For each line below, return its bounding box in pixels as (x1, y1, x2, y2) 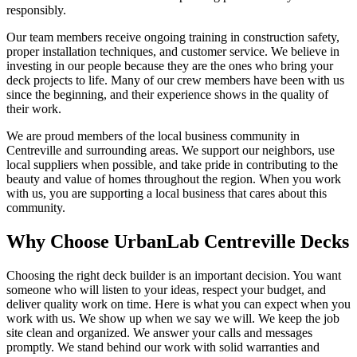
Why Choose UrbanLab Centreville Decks (6, 230, 349, 252)
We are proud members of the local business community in (6, 129, 300, 143)
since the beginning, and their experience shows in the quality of (6, 88, 328, 102)
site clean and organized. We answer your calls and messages (6, 325, 312, 339)
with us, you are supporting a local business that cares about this (6, 186, 327, 201)
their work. (6, 102, 61, 116)
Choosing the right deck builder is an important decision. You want (6, 268, 341, 282)
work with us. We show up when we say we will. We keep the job (6, 311, 339, 325)
